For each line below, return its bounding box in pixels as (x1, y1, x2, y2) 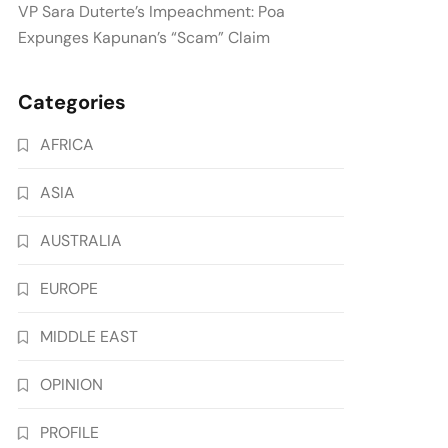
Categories (18, 89, 127, 116)
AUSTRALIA (40, 230, 123, 252)
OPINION (40, 374, 104, 396)
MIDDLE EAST (40, 326, 139, 348)
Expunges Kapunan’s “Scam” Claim (18, 27, 271, 49)
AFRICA (40, 134, 95, 156)
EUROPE (40, 278, 99, 300)
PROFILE (40, 422, 100, 444)
